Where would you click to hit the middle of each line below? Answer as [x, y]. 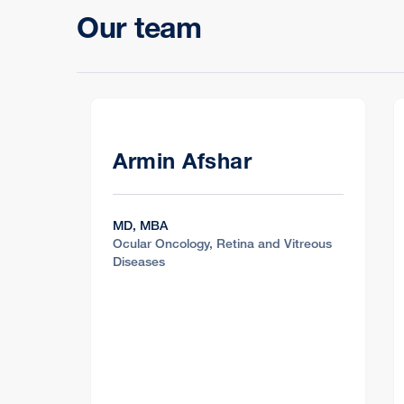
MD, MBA [140, 225]
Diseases [139, 261]
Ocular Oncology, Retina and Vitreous [222, 243]
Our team [139, 27]
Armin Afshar [182, 161]
